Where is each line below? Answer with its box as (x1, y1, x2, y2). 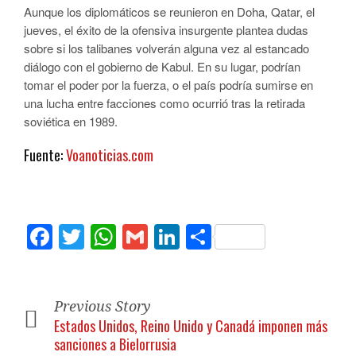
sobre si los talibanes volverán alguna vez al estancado (24, 40, 309, 57)
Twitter (84, 219, 159, 256)
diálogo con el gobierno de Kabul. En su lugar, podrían (24, 58, 300, 75)
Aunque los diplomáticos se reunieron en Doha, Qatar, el (24, 3, 315, 21)
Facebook (52, 219, 164, 256)
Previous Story (54, 298, 151, 315)
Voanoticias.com (66, 145, 153, 166)
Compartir (211, 219, 325, 256)
